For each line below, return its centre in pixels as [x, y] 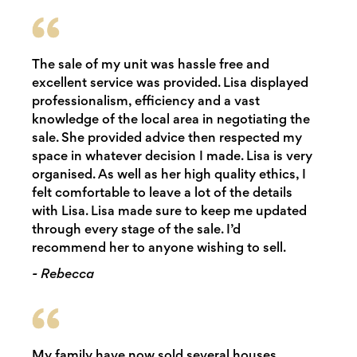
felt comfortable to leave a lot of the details [162, 192]
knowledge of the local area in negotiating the [171, 119]
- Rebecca [63, 274]
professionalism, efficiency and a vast [145, 101]
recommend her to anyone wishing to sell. [159, 247]
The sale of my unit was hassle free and [150, 64]
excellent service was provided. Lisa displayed [170, 82]
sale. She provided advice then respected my [167, 137]
